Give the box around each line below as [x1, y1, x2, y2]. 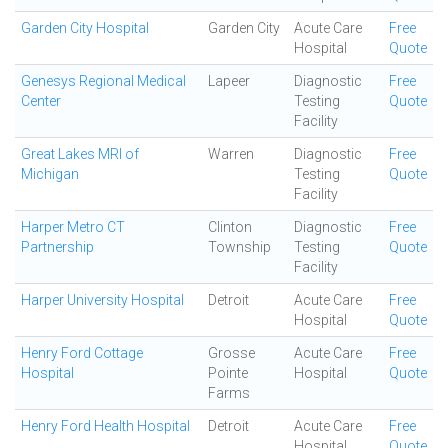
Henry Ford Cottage [21, 345, 143, 361]
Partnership [21, 239, 94, 255]
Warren [208, 146, 254, 162]
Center [21, 93, 61, 109]
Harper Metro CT [21, 219, 125, 235]
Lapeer [208, 73, 250, 89]
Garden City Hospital [21, 20, 149, 36]
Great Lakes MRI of [21, 146, 139, 162]
